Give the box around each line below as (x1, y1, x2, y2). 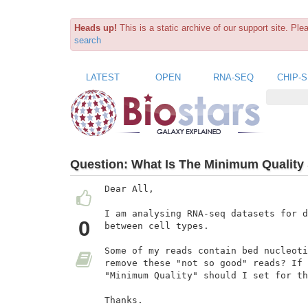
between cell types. (104, 221, 209, 232)
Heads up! (74, 23, 117, 33)
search (74, 35, 101, 45)
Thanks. (104, 295, 143, 306)
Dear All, (104, 184, 154, 195)
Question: (70, 157, 131, 171)
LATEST (86, 71, 120, 82)
